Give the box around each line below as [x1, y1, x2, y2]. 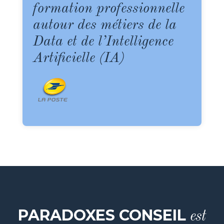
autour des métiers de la [33, 18, 177, 32]
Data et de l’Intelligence [33, 34, 174, 49]
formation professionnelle [33, 1, 185, 16]
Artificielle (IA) [33, 51, 125, 65]
